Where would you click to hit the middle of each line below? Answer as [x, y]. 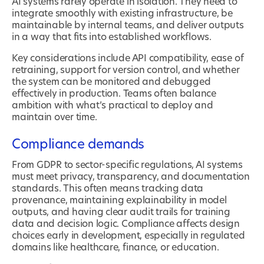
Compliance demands [78, 145]
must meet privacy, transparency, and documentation [131, 177]
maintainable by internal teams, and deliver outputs [128, 26]
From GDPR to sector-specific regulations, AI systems [127, 165]
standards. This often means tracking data [108, 189]
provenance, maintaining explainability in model [119, 201]
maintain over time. [55, 118]
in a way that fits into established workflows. [113, 37]
